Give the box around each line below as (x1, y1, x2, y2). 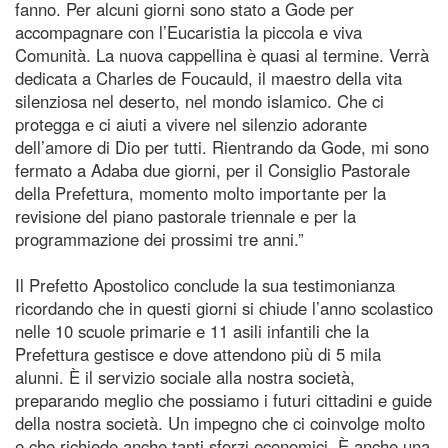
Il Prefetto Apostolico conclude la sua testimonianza (15, 272, 395, 297)
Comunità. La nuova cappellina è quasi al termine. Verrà (15, 42, 429, 67)
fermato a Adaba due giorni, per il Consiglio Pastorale (15, 157, 410, 182)
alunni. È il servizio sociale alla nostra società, (15, 364, 355, 389)
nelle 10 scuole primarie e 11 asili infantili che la (15, 318, 369, 343)
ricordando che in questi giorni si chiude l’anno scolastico (15, 295, 433, 320)
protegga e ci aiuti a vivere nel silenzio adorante (15, 111, 367, 136)
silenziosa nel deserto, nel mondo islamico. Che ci (15, 88, 384, 113)
